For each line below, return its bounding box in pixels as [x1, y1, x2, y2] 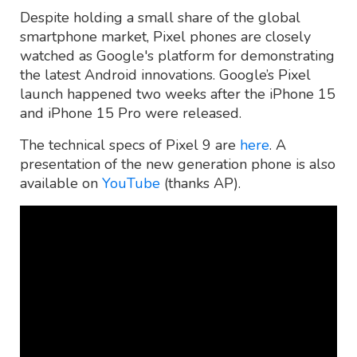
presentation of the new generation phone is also [20, 155, 335, 175]
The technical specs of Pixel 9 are [20, 135, 240, 155]
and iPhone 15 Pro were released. [20, 104, 241, 124]
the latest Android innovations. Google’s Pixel [20, 65, 311, 85]
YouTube [102, 174, 160, 194]
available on [20, 174, 102, 194]
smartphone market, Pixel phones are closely [20, 27, 311, 47]
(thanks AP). [160, 174, 241, 194]
